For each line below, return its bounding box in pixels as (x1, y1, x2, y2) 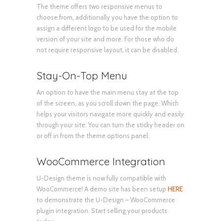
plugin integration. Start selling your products (37, 206, 167, 215)
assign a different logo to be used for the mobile (37, 24, 177, 32)
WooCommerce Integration (37, 154, 165, 168)
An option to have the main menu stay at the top (37, 88, 179, 96)
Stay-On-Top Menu (37, 69, 127, 82)
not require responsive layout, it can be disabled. (37, 45, 179, 54)
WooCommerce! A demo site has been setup (37, 184, 168, 193)
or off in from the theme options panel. (37, 131, 149, 140)
